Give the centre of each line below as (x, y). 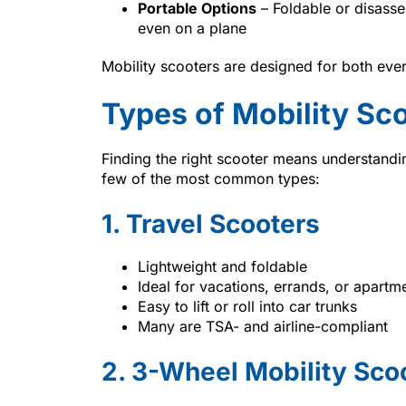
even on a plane (192, 28)
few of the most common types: (211, 178)
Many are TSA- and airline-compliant (263, 326)
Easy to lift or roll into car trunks (247, 306)
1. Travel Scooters (211, 223)
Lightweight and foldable (222, 266)
